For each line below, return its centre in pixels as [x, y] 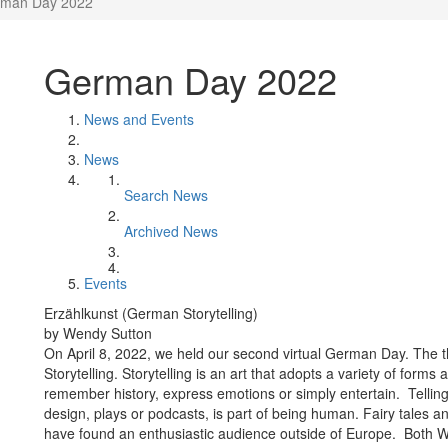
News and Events [139, 119]
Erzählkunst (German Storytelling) [151, 313]
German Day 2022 [190, 79]
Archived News [171, 231]
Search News [166, 195]
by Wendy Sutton [98, 333]
